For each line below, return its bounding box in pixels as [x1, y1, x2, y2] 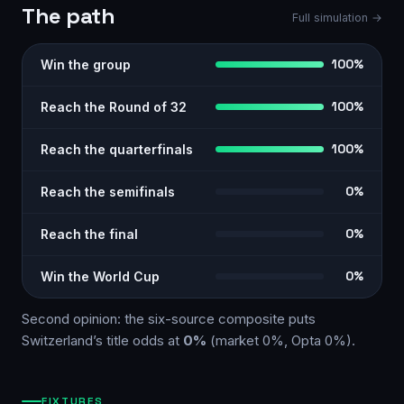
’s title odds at [93, 331, 183, 349]
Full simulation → [292, 11, 382, 25]
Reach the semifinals [41, 183, 175, 199]
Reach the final [41, 225, 138, 242]
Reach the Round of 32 [41, 98, 187, 115]
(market [207, 331, 262, 349]
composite [218, 309, 285, 327]
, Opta [284, 331, 325, 349]
